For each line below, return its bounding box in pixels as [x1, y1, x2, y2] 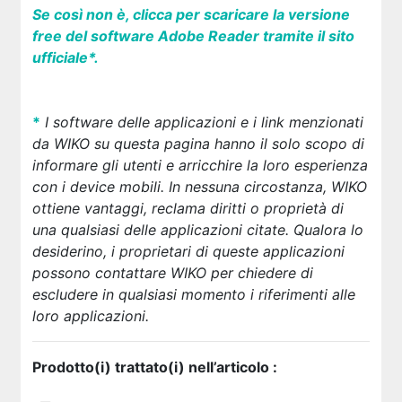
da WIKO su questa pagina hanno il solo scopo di [31, 135, 364, 153]
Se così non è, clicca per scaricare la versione [31, 5, 350, 23]
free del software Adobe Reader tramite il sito [31, 27, 354, 45]
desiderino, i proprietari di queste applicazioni [31, 242, 345, 260]
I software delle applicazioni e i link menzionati [39, 113, 363, 131]
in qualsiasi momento [101, 285, 250, 303]
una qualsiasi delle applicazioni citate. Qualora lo [31, 221, 363, 239]
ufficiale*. [31, 48, 99, 66]
